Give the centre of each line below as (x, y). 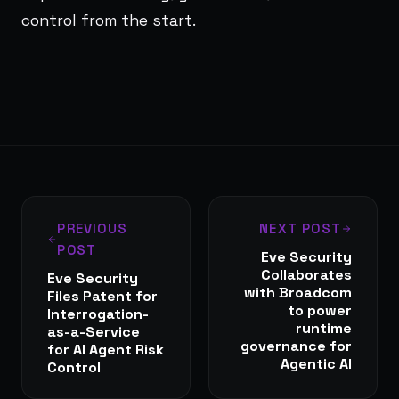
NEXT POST (300, 228)
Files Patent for (102, 296)
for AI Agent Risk (106, 349)
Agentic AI (316, 363)
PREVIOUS (92, 228)
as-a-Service (94, 331)
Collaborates (306, 274)
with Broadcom (298, 292)
